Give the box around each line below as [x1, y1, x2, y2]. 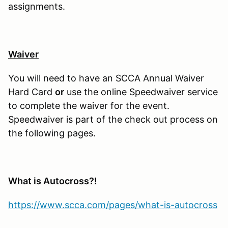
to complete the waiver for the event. [8, 100, 172, 111]
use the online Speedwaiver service [64, 86, 218, 97]
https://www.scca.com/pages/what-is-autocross [8, 199, 217, 210]
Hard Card [8, 86, 55, 97]
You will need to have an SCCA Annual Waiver [8, 72, 204, 83]
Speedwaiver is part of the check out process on [8, 113, 218, 125]
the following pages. [8, 127, 96, 138]
